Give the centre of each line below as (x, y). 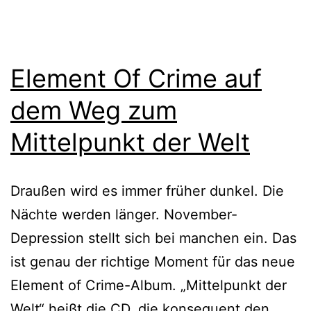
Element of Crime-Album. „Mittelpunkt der (149, 285)
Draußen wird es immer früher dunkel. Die (147, 191)
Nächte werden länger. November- (124, 214)
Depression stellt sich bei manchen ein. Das (153, 238)
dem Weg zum (94, 110)
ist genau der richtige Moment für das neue (153, 261)
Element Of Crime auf (136, 78)
